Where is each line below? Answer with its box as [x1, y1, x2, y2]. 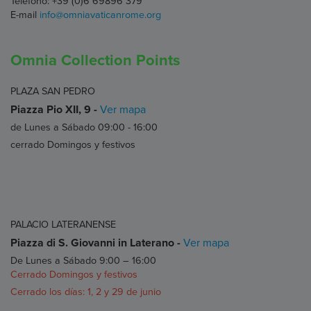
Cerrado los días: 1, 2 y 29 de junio [10, 285, 161, 298]
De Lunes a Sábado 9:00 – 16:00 [10, 254, 156, 267]
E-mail [10, 8, 40, 21]
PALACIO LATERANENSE [10, 218, 116, 230]
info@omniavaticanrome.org [40, 8, 161, 21]
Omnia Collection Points [10, 51, 180, 69]
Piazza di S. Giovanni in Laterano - [10, 235, 183, 250]
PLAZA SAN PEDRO [10, 85, 95, 97]
